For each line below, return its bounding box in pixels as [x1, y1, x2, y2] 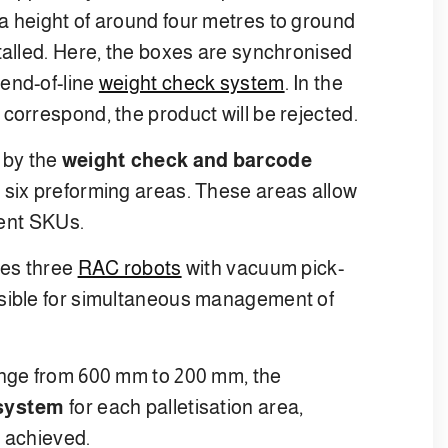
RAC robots [77, 256, 182, 279]
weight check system [98, 71, 285, 94]
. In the [284, 71, 343, 94]
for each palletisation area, [64, 395, 304, 418]
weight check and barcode [61, 148, 312, 171]
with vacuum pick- [181, 256, 344, 279]
